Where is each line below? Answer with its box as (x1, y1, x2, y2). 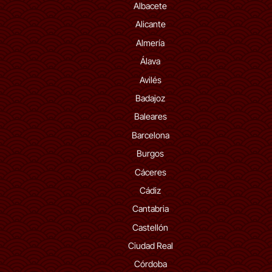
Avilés (139, 74, 161, 85)
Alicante (135, 19, 166, 30)
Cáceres (134, 166, 166, 177)
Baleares (134, 111, 167, 122)
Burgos (137, 148, 165, 159)
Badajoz (135, 92, 166, 103)
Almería (136, 37, 165, 48)
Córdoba (134, 259, 167, 270)
